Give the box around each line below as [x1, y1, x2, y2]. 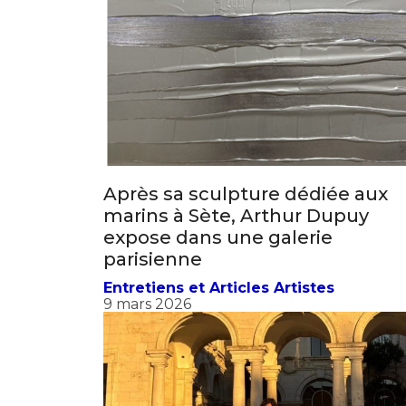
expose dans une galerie [103, 119, 333, 141]
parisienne [103, 140, 202, 163]
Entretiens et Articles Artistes [103, 171, 334, 189]
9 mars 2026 [103, 188, 191, 206]
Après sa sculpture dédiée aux [103, 75, 388, 98]
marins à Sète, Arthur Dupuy [103, 97, 369, 120]
